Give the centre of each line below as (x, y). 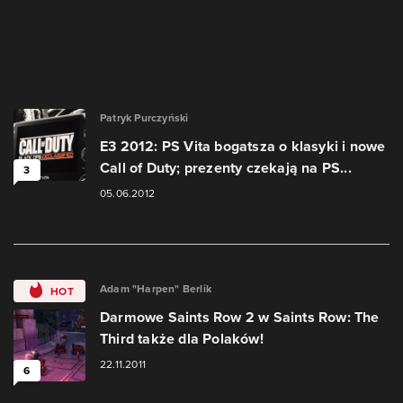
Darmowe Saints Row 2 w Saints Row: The (240, 317)
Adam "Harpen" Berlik (156, 289)
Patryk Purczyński (144, 118)
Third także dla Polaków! (182, 339)
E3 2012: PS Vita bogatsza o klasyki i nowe (243, 146)
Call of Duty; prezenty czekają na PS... (226, 168)
